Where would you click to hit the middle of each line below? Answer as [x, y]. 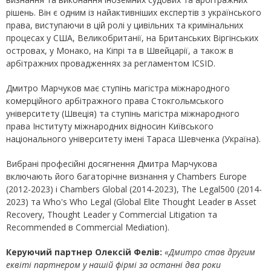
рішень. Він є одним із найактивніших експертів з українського [134, 12]
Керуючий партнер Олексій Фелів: [84, 252]
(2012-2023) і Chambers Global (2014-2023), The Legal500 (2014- [134, 189]
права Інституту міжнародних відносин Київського [110, 126]
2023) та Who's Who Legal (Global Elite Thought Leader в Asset [131, 202]
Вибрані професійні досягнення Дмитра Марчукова [112, 164]
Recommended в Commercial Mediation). [88, 227]
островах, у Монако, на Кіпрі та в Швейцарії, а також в [120, 51]
